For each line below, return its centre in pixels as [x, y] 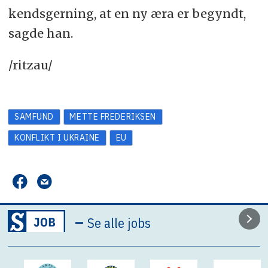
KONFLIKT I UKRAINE [57, 138]
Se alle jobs [119, 223]
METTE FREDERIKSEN [113, 117]
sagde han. [40, 33]
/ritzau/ [30, 65]
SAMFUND [34, 117]
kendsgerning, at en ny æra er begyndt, [127, 13]
